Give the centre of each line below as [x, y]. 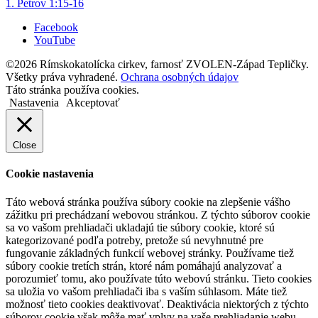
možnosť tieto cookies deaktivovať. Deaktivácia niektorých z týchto [157, 304]
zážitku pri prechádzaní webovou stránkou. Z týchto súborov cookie [158, 214]
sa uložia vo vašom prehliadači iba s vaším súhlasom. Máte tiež [146, 291]
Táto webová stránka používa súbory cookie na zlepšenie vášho [148, 202]
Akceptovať [93, 103]
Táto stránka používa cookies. [72, 90]
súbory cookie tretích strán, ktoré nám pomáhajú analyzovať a [144, 265]
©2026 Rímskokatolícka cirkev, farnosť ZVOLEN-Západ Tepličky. [157, 65]
